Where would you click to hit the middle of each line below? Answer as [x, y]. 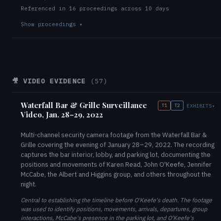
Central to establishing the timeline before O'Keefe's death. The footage [116, 200]
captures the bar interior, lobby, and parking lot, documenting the [116, 155]
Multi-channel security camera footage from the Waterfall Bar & [114, 135]
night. [29, 184]
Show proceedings [50, 24]
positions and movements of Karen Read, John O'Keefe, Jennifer [116, 165]
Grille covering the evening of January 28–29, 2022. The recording [118, 145]
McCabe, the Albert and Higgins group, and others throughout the [116, 174]
